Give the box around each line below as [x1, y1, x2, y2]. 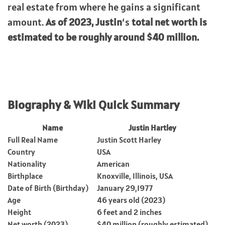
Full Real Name [8, 135, 58, 145]
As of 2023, [46, 16, 95, 29]
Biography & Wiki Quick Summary [8, 97, 179, 113]
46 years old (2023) [97, 195, 165, 205]
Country [8, 147, 35, 157]
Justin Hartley [129, 123, 176, 133]
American [97, 159, 130, 169]
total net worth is [132, 16, 207, 29]
